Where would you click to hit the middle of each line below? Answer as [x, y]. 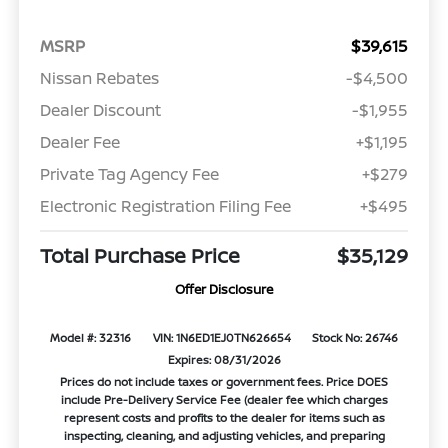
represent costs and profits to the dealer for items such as [224, 417]
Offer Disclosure [224, 288]
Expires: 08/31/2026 [224, 359]
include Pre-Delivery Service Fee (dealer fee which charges [224, 399]
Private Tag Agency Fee [129, 173]
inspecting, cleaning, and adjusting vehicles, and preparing [224, 435]
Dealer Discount [100, 109]
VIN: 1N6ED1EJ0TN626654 [221, 337]
